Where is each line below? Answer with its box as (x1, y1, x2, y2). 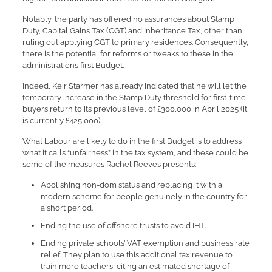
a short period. (40, 203, 93, 212)
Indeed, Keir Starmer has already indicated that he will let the (22, 81, 246, 90)
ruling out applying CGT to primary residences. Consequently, (22, 38, 248, 47)
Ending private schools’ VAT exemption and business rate (40, 239, 250, 248)
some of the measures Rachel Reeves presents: (22, 160, 196, 169)
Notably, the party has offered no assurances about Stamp (22, 15, 234, 24)
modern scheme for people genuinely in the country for (40, 192, 247, 201)
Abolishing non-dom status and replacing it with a (40, 180, 222, 189)
